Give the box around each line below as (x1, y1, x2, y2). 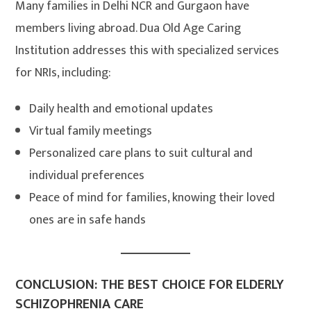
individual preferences (29, 165, 145, 187)
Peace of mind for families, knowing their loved (29, 187, 276, 209)
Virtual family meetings (29, 121, 153, 142)
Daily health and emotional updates (29, 99, 214, 120)
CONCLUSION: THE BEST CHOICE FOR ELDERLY (15, 273, 285, 297)
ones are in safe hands (29, 210, 146, 231)
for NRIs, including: (15, 62, 112, 84)
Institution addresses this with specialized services (15, 40, 280, 62)
